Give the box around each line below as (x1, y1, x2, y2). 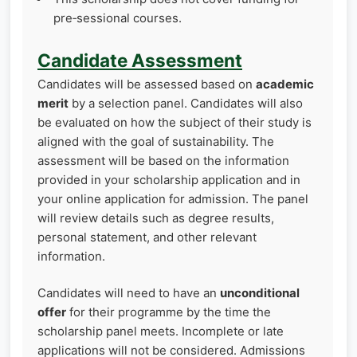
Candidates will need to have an (37, 285, 220, 301)
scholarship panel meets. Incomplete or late (37, 324, 284, 339)
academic (256, 76, 314, 92)
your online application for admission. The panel (37, 190, 308, 206)
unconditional (220, 285, 300, 301)
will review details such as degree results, (37, 210, 274, 226)
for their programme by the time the (66, 304, 271, 320)
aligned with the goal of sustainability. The (37, 133, 274, 149)
